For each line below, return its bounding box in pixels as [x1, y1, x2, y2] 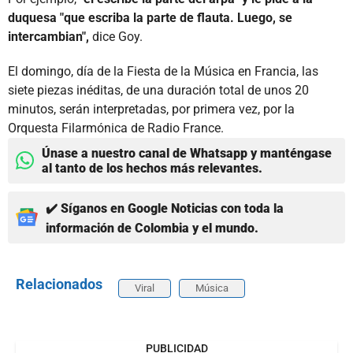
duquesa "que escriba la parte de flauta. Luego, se [8, 9, 292, 25]
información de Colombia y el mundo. [46, 220, 258, 236]
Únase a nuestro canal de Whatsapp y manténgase [42, 145, 332, 161]
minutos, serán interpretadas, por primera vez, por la [8, 101, 295, 117]
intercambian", [8, 28, 89, 44]
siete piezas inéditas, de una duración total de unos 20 [8, 82, 309, 98]
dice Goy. [89, 28, 143, 44]
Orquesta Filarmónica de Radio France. [8, 120, 224, 136]
